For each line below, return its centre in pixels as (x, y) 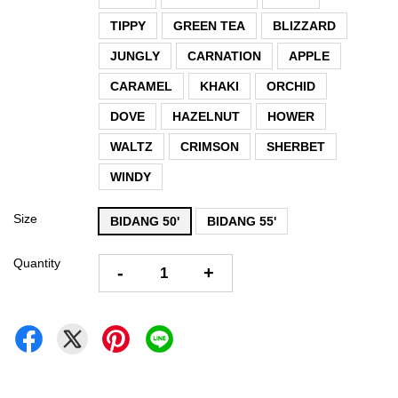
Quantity (37, 263)
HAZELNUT (206, 116)
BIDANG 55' (242, 221)
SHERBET (296, 146)
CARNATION (224, 56)
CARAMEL (141, 86)
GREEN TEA (209, 25)
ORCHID (291, 86)
